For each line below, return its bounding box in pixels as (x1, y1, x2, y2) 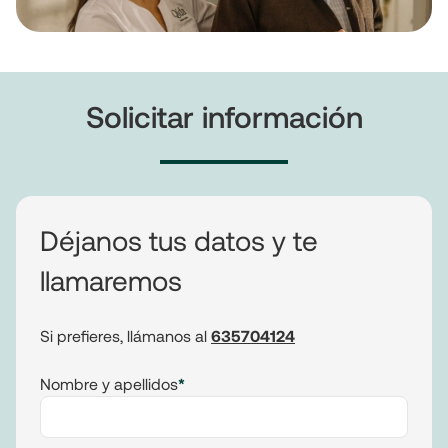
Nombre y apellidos (40, 374, 178, 393)
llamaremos (40, 263, 182, 297)
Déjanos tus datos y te (40, 223, 318, 257)
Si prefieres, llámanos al (40, 326, 211, 345)
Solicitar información (85, 98, 363, 134)
